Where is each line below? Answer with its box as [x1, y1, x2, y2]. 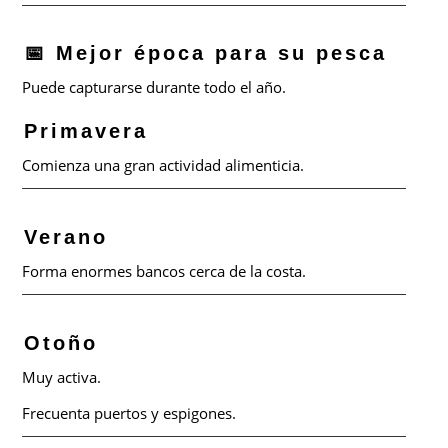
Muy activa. [22, 366, 102, 387]
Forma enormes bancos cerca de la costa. [22, 261, 307, 282]
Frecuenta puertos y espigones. [22, 402, 237, 423]
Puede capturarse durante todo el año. [22, 77, 287, 98]
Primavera [24, 120, 149, 143]
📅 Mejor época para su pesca [24, 42, 388, 65]
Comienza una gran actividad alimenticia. [22, 155, 305, 176]
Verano [24, 226, 109, 249]
